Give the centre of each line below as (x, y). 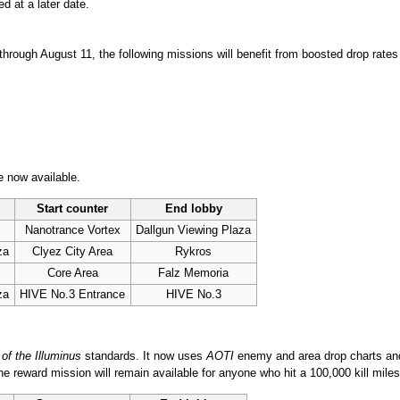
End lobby (193, 208)
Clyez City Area (73, 251)
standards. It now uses (143, 357)
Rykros (194, 251)
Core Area (72, 273)
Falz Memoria (194, 273)
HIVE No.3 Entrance (73, 294)
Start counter (73, 208)
